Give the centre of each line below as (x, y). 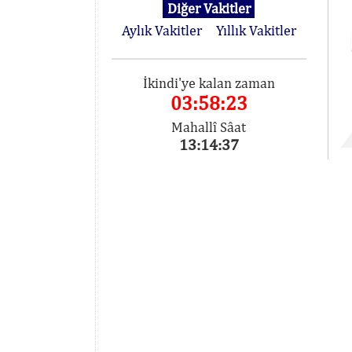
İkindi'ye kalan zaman (209, 83)
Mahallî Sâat (209, 127)
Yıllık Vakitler (256, 30)
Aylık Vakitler (161, 30)
